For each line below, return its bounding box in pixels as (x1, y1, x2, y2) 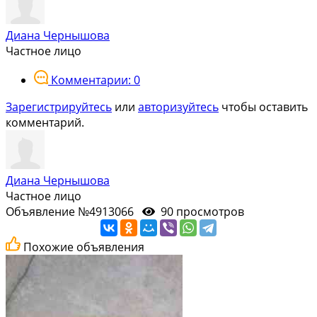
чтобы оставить (219, 98, 308, 115)
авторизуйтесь (138, 98, 219, 115)
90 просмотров (158, 203, 244, 219)
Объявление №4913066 (6, 203, 142, 219)
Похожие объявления (23, 238, 144, 255)
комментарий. (6, 114, 84, 130)
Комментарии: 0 (51, 71, 140, 88)
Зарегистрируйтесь (6, 98, 112, 115)
